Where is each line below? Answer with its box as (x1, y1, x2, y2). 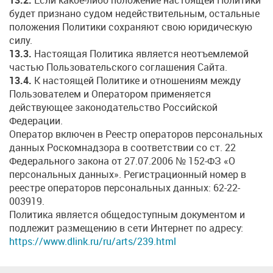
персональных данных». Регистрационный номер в (9, 167, 246, 181)
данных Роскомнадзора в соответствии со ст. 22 (9, 140, 236, 154)
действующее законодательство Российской (9, 100, 218, 114)
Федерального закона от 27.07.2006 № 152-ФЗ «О (9, 154, 235, 168)
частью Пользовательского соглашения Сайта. (9, 60, 227, 74)
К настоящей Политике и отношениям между (32, 73, 241, 87)
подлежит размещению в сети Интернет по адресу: (9, 221, 243, 235)
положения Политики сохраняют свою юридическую (9, 19, 252, 34)
